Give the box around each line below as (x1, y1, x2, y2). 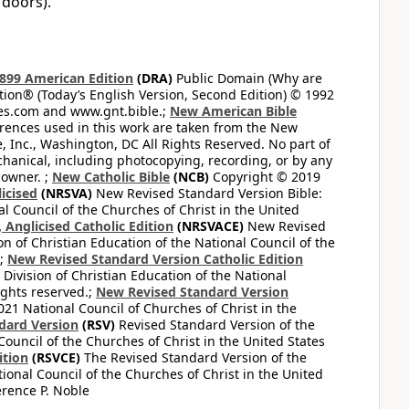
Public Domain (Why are (173, 69, 322, 87)
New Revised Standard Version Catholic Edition (7, 250, 303, 267)
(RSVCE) (28, 349, 80, 366)
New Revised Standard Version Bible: (92, 184, 322, 202)
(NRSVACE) (173, 217, 244, 235)
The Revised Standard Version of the (80, 349, 307, 366)
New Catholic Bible (52, 168, 170, 185)
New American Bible (170, 102, 297, 120)
